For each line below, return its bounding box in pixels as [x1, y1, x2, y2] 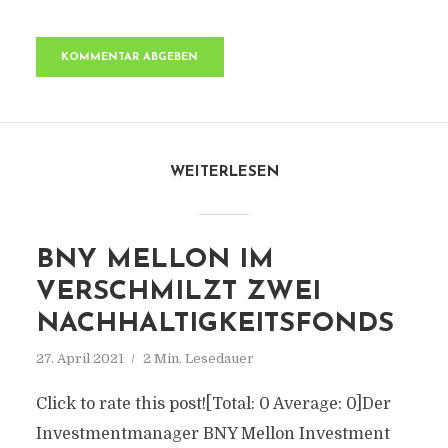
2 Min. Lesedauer [142, 351, 254, 366]
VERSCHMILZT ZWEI [35, 279, 321, 306]
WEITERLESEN [169, 165, 279, 180]
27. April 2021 [35, 351, 124, 366]
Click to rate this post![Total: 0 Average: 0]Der [35, 395, 391, 413]
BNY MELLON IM [35, 247, 274, 274]
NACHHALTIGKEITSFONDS [35, 311, 394, 338]
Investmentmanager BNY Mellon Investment [35, 425, 390, 443]
